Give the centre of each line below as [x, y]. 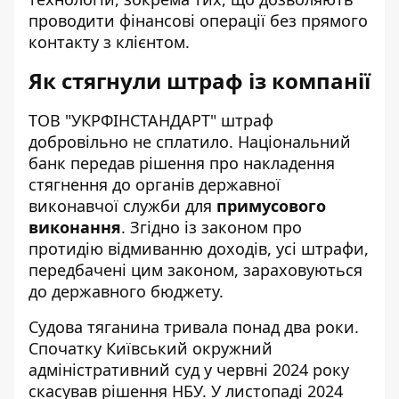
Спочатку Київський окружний [151, 348]
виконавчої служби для [122, 206]
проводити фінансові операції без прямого [198, 20]
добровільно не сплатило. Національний [190, 142]
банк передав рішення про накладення [182, 163]
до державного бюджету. [126, 291]
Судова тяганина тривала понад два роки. [194, 327]
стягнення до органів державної [155, 184]
